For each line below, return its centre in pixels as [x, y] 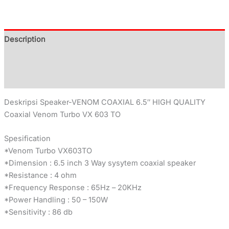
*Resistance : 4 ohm [40, 175]
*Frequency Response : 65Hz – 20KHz [73, 187]
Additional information [43, 59]
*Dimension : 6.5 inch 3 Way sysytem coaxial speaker [100, 163]
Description [25, 39]
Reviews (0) [25, 78]
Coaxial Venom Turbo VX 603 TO [62, 114]
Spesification [27, 138]
